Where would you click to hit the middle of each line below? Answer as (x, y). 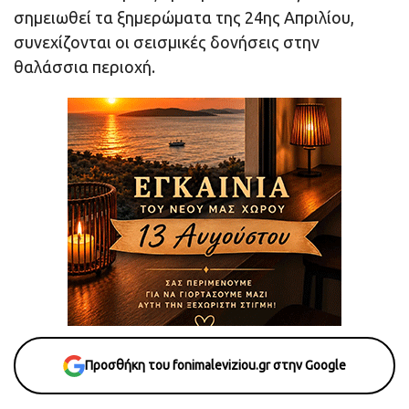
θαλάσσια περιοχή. (84, 67)
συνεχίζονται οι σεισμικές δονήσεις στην (167, 42)
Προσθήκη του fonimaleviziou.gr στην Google (215, 366)
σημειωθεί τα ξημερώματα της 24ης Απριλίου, (184, 18)
